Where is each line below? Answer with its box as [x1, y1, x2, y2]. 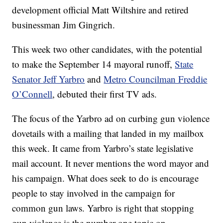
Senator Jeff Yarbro [12, 73, 85, 86]
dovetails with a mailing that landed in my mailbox [12, 127, 205, 140]
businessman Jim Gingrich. [12, 18, 115, 31]
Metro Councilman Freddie [104, 73, 208, 86]
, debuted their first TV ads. [52, 88, 157, 101]
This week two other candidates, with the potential [12, 43, 203, 56]
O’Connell [12, 88, 53, 101]
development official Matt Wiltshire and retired [12, 3, 189, 16]
